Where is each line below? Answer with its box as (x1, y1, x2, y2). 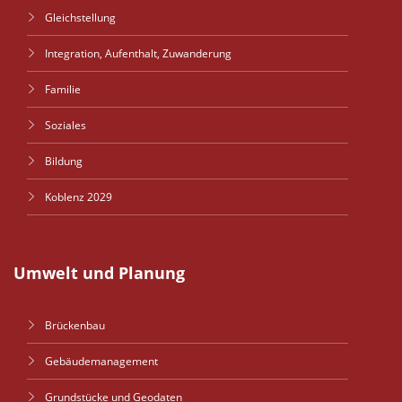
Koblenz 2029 (45, 189, 112, 205)
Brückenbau (45, 318, 105, 333)
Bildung (45, 153, 83, 169)
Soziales (45, 118, 86, 133)
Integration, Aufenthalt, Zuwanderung (45, 46, 232, 61)
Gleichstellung (45, 10, 116, 25)
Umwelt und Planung (13, 262, 185, 284)
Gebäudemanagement (45, 354, 158, 369)
